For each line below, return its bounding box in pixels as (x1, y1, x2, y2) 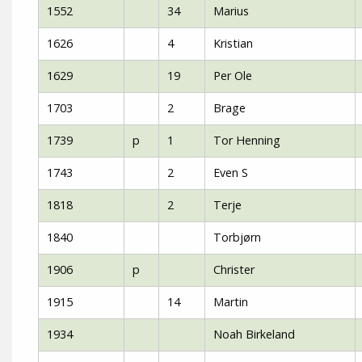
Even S (213, 165, 248, 180)
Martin (213, 294, 248, 309)
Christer (213, 262, 255, 277)
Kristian (213, 36, 253, 51)
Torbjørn (213, 229, 261, 245)
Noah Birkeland (213, 326, 295, 342)
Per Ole (213, 68, 252, 83)
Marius (213, 3, 249, 19)
